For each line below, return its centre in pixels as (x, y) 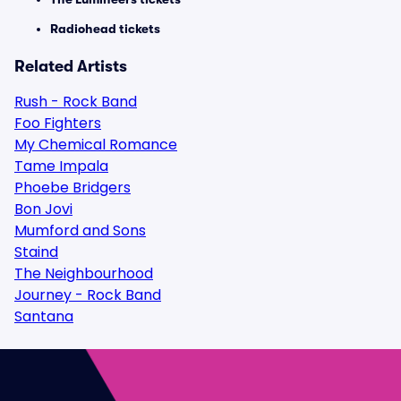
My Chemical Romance (96, 145)
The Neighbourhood (84, 273)
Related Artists (71, 66)
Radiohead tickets (105, 29)
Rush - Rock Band (76, 102)
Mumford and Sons (80, 230)
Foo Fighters (58, 123)
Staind (36, 252)
